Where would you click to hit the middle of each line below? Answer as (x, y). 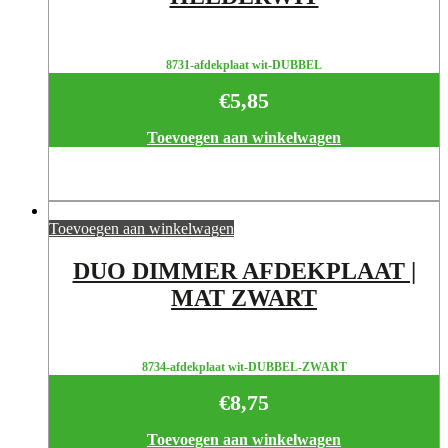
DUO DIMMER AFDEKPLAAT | (244, 270)
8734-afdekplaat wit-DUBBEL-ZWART (244, 366)
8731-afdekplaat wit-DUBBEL (244, 64)
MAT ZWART (244, 297)
